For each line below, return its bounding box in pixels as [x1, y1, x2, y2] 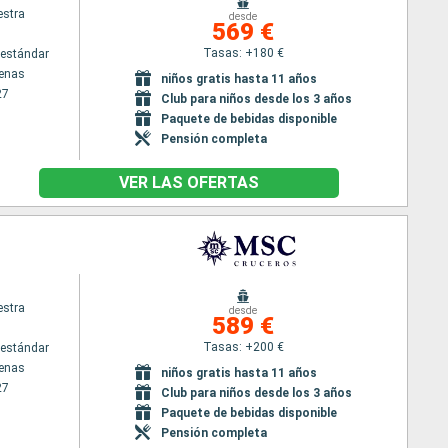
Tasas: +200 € [202, 339, 284, 354]
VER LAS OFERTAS [119, 173, 259, 192]
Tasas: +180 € [202, 45, 284, 60]
